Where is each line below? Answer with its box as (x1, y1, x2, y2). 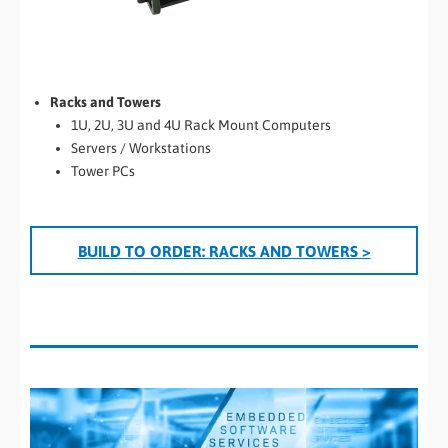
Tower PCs (71, 163, 135, 180)
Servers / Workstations (71, 140, 211, 157)
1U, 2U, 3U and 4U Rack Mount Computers (71, 117, 331, 134)
